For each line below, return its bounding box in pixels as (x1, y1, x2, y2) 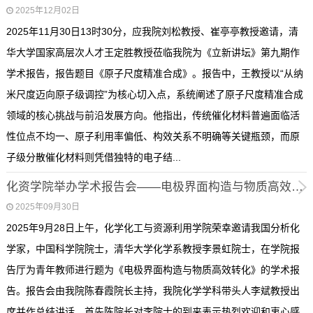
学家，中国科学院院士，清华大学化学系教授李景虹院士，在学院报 (6, 242, 300, 254)
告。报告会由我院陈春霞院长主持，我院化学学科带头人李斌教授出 (6, 284, 300, 296)
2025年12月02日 (15, 6, 80, 16)
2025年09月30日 (15, 201, 80, 212)
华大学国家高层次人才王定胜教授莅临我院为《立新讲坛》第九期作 (6, 47, 300, 59)
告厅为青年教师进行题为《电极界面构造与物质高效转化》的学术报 (6, 263, 300, 275)
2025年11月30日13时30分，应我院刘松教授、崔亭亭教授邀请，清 (6, 26, 298, 38)
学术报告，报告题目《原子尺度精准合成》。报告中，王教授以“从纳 (6, 68, 303, 80)
